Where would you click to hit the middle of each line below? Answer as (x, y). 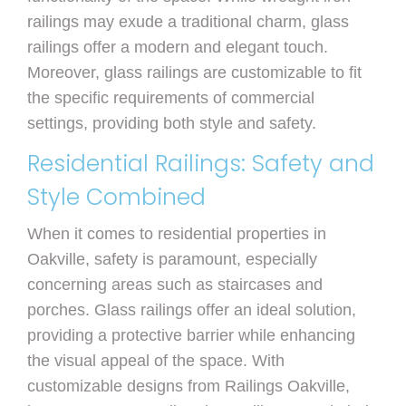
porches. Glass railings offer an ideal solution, (192, 310)
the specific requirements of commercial (171, 98)
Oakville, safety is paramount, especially (172, 260)
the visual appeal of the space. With (156, 361)
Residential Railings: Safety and (201, 164)
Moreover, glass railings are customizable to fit (194, 73)
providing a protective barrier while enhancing (191, 336)
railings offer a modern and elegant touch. (178, 48)
